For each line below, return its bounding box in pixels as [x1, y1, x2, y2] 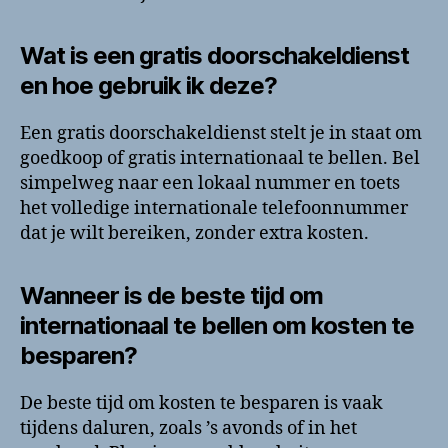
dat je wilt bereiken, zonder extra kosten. [20, 221, 369, 245]
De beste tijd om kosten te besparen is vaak [20, 391, 383, 415]
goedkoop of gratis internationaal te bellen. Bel [20, 146, 420, 170]
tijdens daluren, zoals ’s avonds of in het [20, 416, 357, 440]
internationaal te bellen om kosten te [20, 310, 415, 340]
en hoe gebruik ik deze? [20, 70, 278, 100]
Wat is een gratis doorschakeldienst [20, 40, 410, 70]
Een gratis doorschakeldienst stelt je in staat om [20, 121, 422, 145]
